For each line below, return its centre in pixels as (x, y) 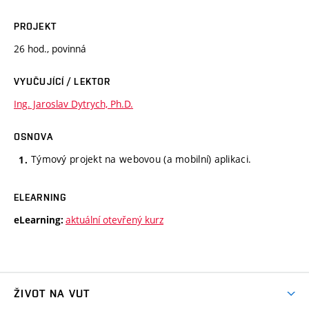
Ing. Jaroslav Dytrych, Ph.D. (73, 103)
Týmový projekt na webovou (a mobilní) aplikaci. (141, 159)
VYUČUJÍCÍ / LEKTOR (62, 81)
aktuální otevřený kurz (114, 220)
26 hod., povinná (50, 48)
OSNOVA (33, 136)
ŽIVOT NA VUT (52, 294)
